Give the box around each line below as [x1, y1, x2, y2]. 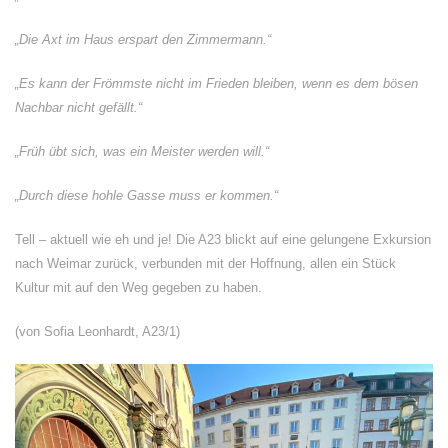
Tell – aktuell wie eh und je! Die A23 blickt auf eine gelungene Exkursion [15, 232, 431, 247]
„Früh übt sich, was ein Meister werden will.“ [15, 144, 269, 159]
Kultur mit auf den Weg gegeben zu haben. [15, 280, 262, 295]
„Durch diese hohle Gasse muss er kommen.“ [15, 188, 278, 203]
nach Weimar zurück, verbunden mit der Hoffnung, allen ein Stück [15, 256, 396, 271]
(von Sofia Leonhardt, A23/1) [15, 324, 180, 339]
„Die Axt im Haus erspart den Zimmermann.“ [15, 32, 271, 47]
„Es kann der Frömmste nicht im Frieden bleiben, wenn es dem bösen [15, 76, 418, 91]
